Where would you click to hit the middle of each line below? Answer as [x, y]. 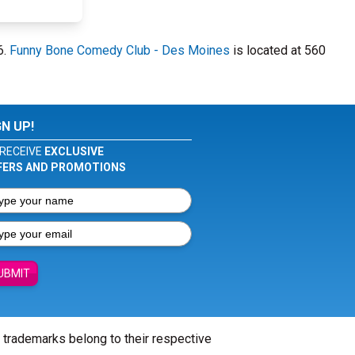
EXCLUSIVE [73, 151]
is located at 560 [278, 50]
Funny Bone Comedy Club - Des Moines [120, 50]
